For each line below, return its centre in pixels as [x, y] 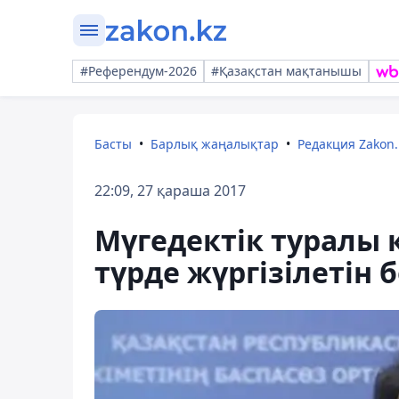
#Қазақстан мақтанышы [286, 71]
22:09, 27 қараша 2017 [170, 191]
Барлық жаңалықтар [215, 144]
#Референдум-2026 [138, 71]
